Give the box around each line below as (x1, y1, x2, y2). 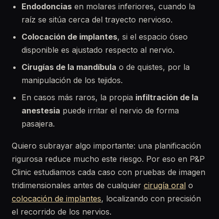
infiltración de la (135, 92, 198, 102)
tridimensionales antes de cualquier (12, 180, 144, 190)
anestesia (22, 106, 60, 115)
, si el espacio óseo (117, 32, 188, 42)
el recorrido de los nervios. (12, 207, 111, 217)
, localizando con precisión (101, 194, 201, 203)
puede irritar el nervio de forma (60, 106, 179, 115)
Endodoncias (22, 1, 72, 11)
